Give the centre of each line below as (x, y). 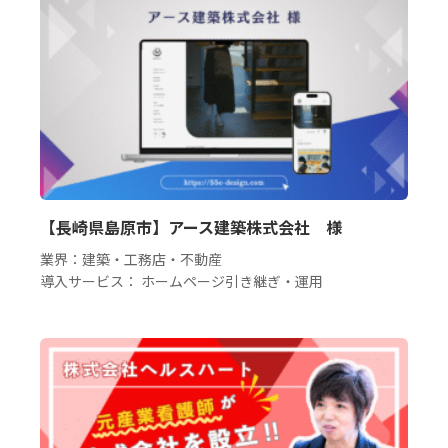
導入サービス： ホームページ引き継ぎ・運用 (181, 280)
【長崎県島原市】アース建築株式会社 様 (191, 226)
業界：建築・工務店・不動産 (131, 258)
